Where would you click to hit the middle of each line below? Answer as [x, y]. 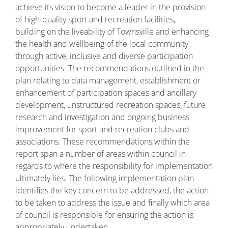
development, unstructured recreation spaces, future [110, 105]
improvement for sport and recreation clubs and [102, 129]
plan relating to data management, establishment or [108, 80]
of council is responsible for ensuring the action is [104, 215]
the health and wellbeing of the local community [102, 44]
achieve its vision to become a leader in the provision [110, 7]
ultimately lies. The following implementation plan [105, 178]
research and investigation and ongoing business [102, 117]
